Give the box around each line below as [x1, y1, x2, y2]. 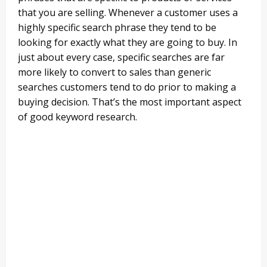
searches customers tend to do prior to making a [18, 80, 236, 94]
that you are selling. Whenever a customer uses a [18, 6, 238, 20]
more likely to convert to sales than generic [18, 66, 211, 79]
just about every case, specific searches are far [18, 51, 225, 64]
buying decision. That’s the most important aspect [18, 95, 241, 109]
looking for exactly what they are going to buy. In [18, 36, 237, 49]
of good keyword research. [18, 110, 137, 124]
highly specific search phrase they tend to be [18, 21, 216, 35]
